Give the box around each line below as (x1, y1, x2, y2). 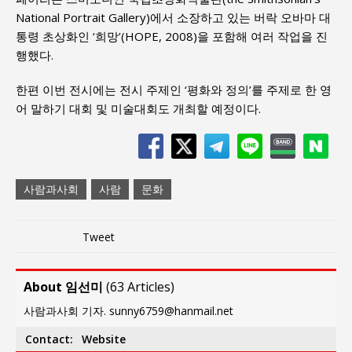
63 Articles (110, 277, 170, 295)
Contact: (24, 331, 73, 346)
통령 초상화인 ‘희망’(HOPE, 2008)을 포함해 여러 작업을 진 (16, 27, 328, 44)
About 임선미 (24, 277, 103, 295)
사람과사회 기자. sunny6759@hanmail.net (24, 302, 233, 318)
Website (82, 331, 126, 346)
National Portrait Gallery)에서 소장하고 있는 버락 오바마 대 (16, 9, 331, 25)
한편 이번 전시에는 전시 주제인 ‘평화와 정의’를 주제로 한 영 (16, 81, 332, 97)
